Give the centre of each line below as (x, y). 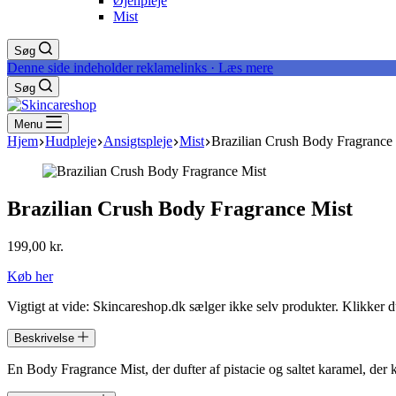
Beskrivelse (46, 338)
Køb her (30, 276)
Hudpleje (71, 141)
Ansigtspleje (138, 141)
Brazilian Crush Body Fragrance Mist (180, 208)
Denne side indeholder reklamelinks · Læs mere (140, 68)
